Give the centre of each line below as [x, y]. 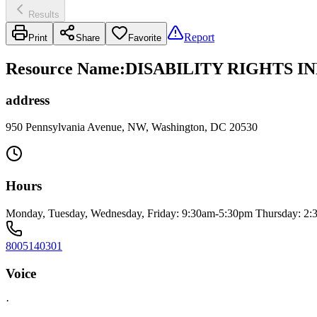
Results [44, 14]
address [28, 100]
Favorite [145, 38]
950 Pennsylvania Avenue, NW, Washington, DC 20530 [132, 127]
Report [199, 37]
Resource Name [63, 68]
